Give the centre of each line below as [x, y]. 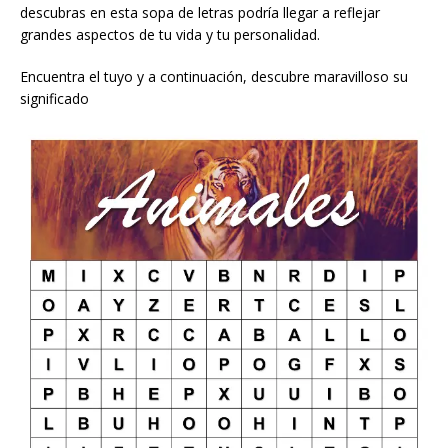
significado [54, 98]
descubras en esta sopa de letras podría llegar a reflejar [200, 12]
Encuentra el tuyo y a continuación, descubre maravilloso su [214, 76]
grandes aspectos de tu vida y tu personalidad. [170, 34]
